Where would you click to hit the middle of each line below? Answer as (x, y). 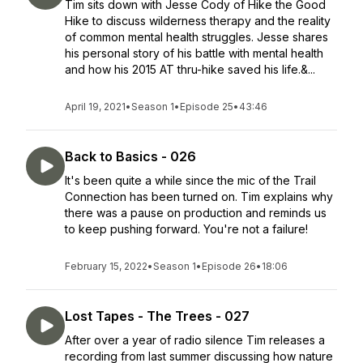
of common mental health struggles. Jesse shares (196, 37)
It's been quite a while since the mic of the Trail (190, 180)
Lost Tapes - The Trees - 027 (157, 316)
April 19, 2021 (95, 107)
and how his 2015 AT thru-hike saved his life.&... (190, 69)
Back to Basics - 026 (130, 156)
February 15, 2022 (106, 266)
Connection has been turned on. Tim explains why (199, 196)
